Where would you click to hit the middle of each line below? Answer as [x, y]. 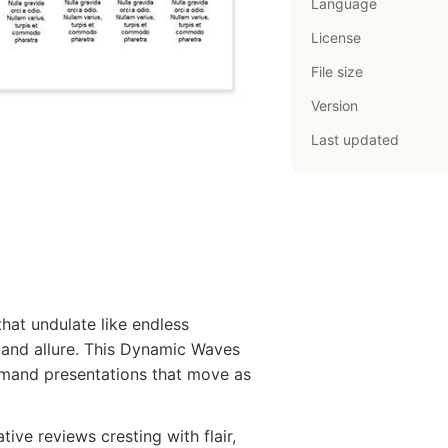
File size [337, 71]
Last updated [355, 139]
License [336, 37]
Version [335, 105]
